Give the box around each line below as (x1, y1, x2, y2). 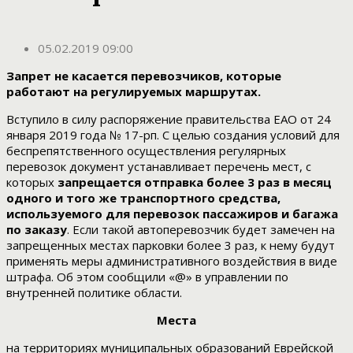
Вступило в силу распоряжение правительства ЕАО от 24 (6, 111, 331, 128)
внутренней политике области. (6, 284, 182, 301)
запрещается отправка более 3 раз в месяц (58, 174, 332, 191)
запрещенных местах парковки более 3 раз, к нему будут (6, 237, 335, 254)
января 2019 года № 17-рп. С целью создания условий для (6, 127, 340, 143)
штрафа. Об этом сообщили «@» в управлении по (6, 269, 288, 285)
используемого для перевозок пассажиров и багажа (6, 206, 338, 222)
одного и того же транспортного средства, (6, 190, 281, 206)
